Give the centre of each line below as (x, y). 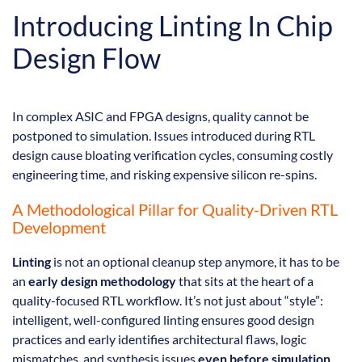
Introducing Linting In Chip (173, 26)
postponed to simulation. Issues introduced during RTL (164, 136)
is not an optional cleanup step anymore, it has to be (195, 262)
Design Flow (86, 58)
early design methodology (102, 281)
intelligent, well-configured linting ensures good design (163, 320)
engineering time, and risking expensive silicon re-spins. (164, 175)
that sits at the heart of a (245, 281)
